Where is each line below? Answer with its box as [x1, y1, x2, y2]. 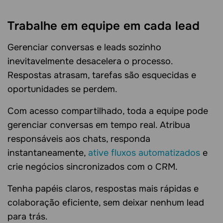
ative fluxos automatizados [88, 147, 200, 159]
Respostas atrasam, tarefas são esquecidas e [7, 70, 196, 81]
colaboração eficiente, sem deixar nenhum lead [7, 197, 204, 209]
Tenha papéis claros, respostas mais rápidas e [7, 183, 199, 195]
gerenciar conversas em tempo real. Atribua [7, 119, 190, 131]
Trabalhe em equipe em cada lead [7, 18, 200, 34]
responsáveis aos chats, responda [7, 133, 150, 145]
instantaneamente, [7, 147, 88, 159]
